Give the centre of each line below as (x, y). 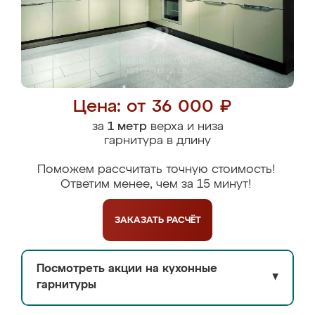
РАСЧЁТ (184, 220)
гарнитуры (66, 285)
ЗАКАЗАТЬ (140, 220)
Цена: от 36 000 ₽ (152, 107)
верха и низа (185, 127)
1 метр (127, 127)
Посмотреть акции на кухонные (127, 269)
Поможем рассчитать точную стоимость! (156, 170)
